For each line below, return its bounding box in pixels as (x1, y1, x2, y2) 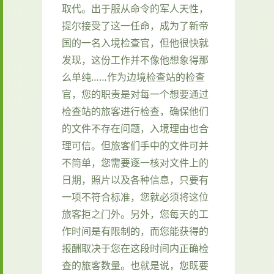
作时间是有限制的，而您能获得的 (62, 224, 209, 238)
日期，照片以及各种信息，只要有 (62, 172, 209, 187)
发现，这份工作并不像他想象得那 (62, 53, 209, 67)
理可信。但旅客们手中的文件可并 (62, 138, 209, 152)
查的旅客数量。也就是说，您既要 (62, 258, 209, 272)
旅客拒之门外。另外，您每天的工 (62, 207, 209, 221)
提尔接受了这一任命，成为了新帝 (62, 18, 209, 32)
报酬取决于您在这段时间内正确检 (62, 241, 209, 255)
